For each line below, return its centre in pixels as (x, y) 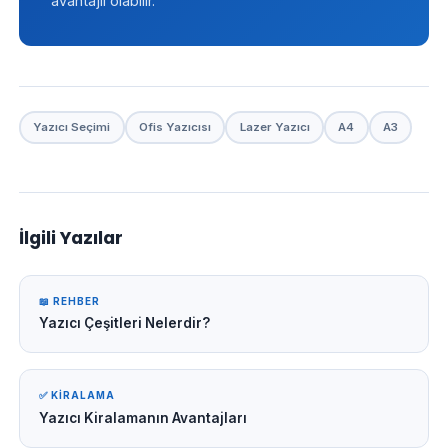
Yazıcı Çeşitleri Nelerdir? (125, 322)
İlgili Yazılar (71, 238)
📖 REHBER (70, 301)
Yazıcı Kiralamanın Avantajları (143, 417)
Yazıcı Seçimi (72, 126)
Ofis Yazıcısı (175, 126)
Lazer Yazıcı (274, 126)
